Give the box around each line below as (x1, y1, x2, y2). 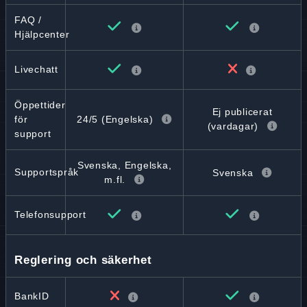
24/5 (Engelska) (77, 113, 153, 125)
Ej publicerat (212, 106, 273, 117)
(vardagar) (207, 121, 258, 132)
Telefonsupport (14, 209, 86, 220)
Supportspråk (14, 167, 79, 177)
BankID (14, 291, 49, 302)
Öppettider (14, 99, 66, 110)
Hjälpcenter (14, 29, 70, 40)
